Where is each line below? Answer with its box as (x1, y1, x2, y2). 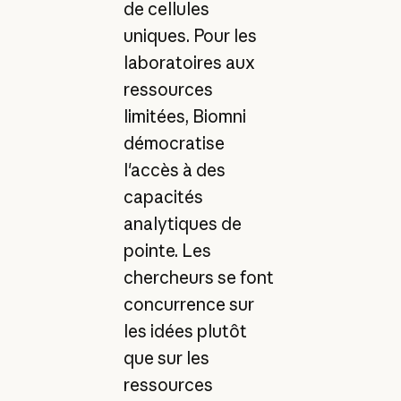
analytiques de (123, 212, 242, 235)
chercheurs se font (123, 266, 274, 288)
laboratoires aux (123, 51, 255, 73)
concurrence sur (123, 293, 254, 315)
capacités (123, 185, 203, 208)
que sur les (123, 346, 209, 369)
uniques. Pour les (123, 24, 257, 47)
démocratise (123, 132, 225, 154)
